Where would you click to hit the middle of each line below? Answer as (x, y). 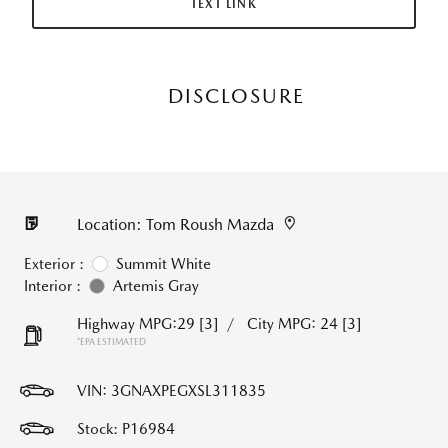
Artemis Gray (156, 286)
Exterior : (54, 264)
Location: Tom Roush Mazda (175, 224)
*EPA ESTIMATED (111, 341)
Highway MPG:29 (136, 324)
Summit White (163, 264)
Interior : (52, 286)
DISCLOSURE (236, 96)
